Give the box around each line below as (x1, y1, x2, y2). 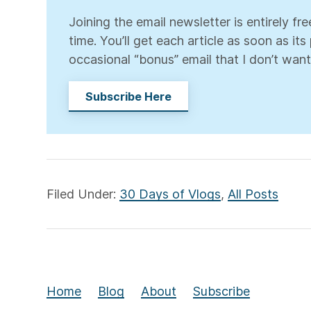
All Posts (228, 187, 279, 201)
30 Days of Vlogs (119, 187, 221, 201)
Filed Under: (47, 187, 120, 201)
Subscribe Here (85, 90, 172, 103)
